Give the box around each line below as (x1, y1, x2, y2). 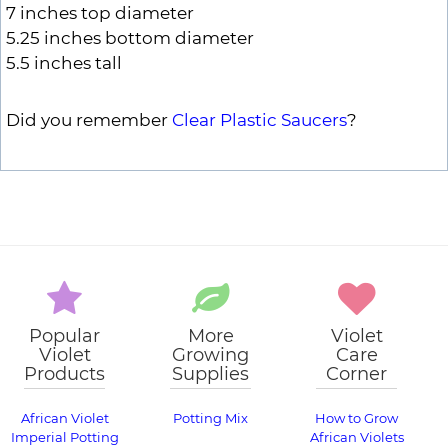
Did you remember (6, 110, 172, 131)
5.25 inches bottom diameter (6, 28, 254, 49)
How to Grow (315, 410, 399, 427)
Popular (29, 325, 101, 348)
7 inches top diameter (6, 3, 194, 24)
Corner (326, 363, 388, 386)
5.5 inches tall (6, 53, 122, 74)
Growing (172, 344, 250, 367)
